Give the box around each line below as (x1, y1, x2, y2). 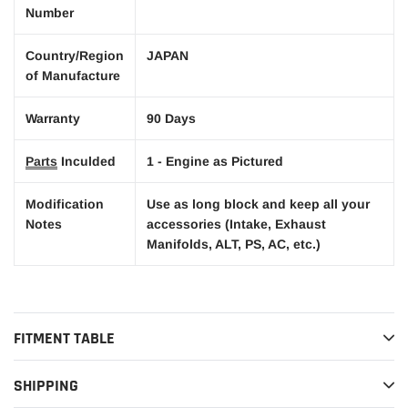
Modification (25, 196, 104, 211)
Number (25, 5, 74, 20)
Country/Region (25, 47, 124, 63)
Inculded (57, 153, 116, 168)
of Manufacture (25, 67, 120, 83)
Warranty (25, 110, 80, 126)
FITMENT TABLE (14, 327, 115, 349)
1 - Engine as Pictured (147, 153, 283, 168)
